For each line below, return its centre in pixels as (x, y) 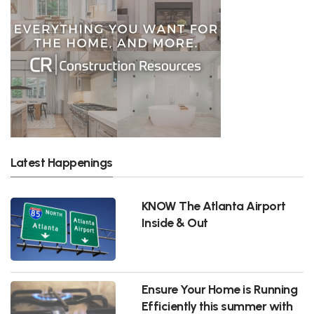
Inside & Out (175, 222)
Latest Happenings (62, 162)
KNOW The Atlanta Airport (213, 205)
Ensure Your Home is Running (219, 289)
